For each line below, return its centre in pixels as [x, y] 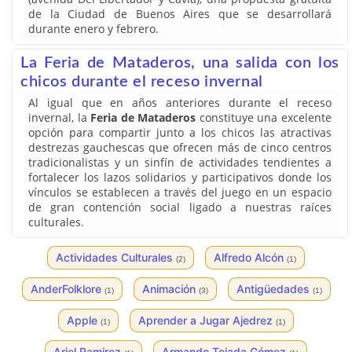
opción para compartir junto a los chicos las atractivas [180, 132]
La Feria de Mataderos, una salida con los [180, 63]
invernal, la [60, 117]
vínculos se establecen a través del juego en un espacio [180, 192]
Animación [170, 289]
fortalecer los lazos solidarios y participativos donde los [180, 177]
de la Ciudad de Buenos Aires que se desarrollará [180, 14]
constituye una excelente [264, 117]
